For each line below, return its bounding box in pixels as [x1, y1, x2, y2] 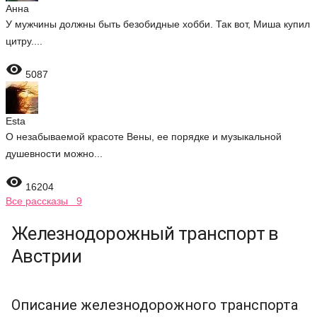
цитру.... [6, 35, 42, 47]
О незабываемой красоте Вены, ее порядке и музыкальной [6, 131, 282, 142]
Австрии [11, 246, 82, 267]
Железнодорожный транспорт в [11, 223, 279, 244]
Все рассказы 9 [6, 195, 82, 207]
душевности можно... [6, 148, 103, 159]
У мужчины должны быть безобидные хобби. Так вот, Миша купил [6, 18, 310, 30]
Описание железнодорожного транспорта [11, 296, 298, 313]
